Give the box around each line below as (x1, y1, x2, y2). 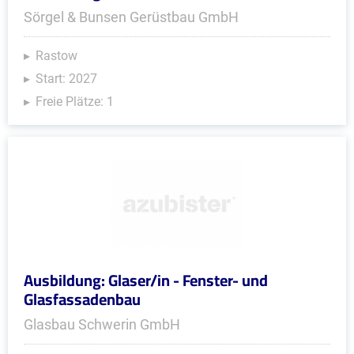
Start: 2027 (36, 71, 97, 86)
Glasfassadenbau (24, 284, 141, 314)
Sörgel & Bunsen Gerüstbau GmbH (24, 9, 239, 25)
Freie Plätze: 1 (36, 94, 114, 109)
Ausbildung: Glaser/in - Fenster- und (24, 265, 268, 295)
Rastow (36, 48, 77, 63)
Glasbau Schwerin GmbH (24, 316, 180, 333)
